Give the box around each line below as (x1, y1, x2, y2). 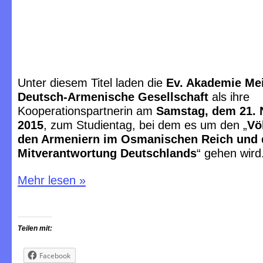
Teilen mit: (18, 224, 52, 232)
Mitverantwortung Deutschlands (18, 147, 197, 160)
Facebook (39, 251, 70, 261)
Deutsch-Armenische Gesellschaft (18, 90, 208, 103)
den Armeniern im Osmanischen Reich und (18, 133, 261, 146)
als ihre (208, 90, 249, 103)
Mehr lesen (18, 174, 79, 187)
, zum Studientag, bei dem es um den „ (43, 119, 247, 131)
